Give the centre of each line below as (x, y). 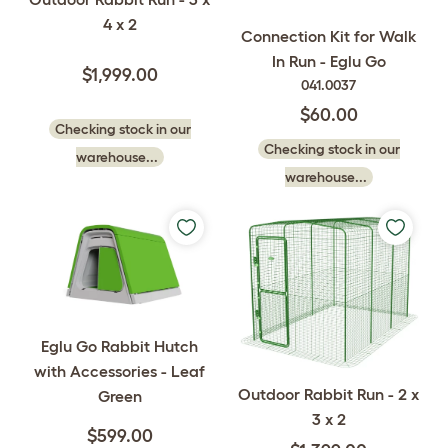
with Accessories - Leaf (119, 370)
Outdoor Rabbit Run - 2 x (328, 394)
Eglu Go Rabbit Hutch (119, 345)
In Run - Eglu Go (328, 61)
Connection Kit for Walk (328, 36)
